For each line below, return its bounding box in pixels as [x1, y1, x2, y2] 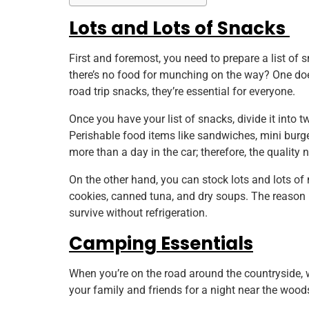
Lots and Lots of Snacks [69, 16, 290, 41]
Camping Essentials [69, 231, 253, 257]
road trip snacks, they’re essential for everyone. [69, 85, 298, 99]
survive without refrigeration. [69, 206, 210, 220]
